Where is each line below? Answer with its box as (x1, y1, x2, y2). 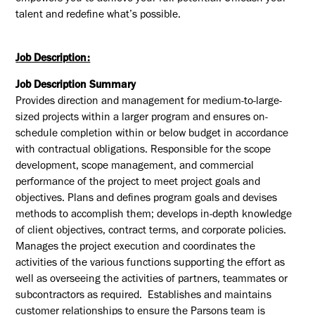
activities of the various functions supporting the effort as (15, 259, 285, 270)
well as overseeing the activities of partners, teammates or (15, 275, 288, 286)
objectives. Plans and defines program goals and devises (15, 194, 278, 205)
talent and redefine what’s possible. (15, 10, 181, 21)
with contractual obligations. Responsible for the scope (15, 146, 271, 157)
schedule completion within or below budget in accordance (15, 129, 289, 141)
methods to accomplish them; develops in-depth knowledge (15, 210, 292, 221)
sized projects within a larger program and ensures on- (15, 113, 269, 124)
